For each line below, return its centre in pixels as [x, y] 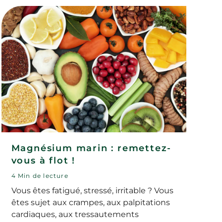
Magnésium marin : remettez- [91, 148]
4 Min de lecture [40, 175]
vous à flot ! [43, 160]
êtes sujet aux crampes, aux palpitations [90, 202]
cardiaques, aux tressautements [75, 214]
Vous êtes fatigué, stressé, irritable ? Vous [92, 190]
